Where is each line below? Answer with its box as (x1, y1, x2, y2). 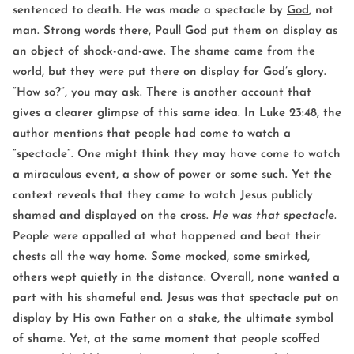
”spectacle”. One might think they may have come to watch (13, 149, 341, 161)
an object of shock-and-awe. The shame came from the (13, 46, 315, 58)
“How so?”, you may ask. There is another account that (13, 87, 311, 100)
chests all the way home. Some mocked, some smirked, (13, 251, 310, 264)
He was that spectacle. (213, 210, 336, 223)
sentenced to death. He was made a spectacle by (13, 5, 287, 17)
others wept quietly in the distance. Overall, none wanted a (13, 272, 340, 284)
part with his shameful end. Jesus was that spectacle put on (13, 292, 339, 305)
